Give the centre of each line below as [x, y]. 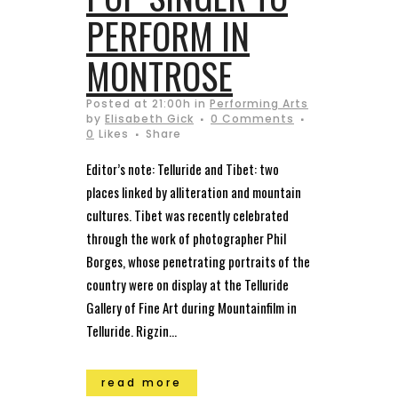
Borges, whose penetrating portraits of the [198, 261]
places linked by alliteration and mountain [194, 191]
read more [142, 382]
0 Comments [252, 118]
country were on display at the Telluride [187, 284]
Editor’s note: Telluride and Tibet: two [183, 168]
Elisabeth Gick [149, 118]
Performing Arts [259, 103]
